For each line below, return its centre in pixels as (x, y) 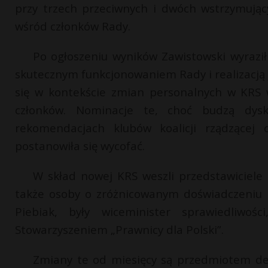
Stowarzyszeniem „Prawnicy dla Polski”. (119, 229)
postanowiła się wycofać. (80, 146)
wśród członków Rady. (73, 26)
